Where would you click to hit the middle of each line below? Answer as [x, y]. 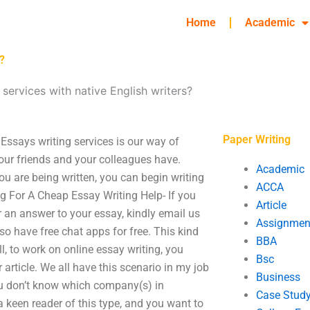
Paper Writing [256, 139]
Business [278, 277]
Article [271, 205]
